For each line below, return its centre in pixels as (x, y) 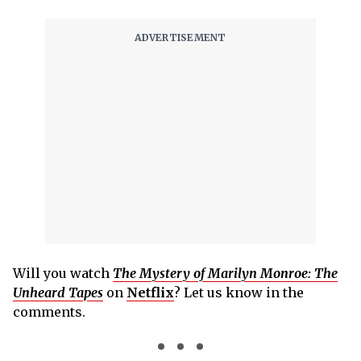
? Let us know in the (239, 293)
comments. (49, 312)
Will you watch (63, 274)
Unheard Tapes (58, 293)
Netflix (150, 293)
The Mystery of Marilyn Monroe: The (225, 274)
